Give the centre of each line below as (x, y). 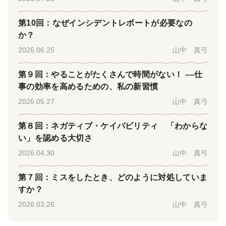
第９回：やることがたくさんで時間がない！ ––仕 (110, 75)
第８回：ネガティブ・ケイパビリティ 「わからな (113, 126)
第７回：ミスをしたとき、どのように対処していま (113, 178)
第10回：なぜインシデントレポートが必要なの (105, 23)
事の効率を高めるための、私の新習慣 (88, 87)
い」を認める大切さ (55, 138)
